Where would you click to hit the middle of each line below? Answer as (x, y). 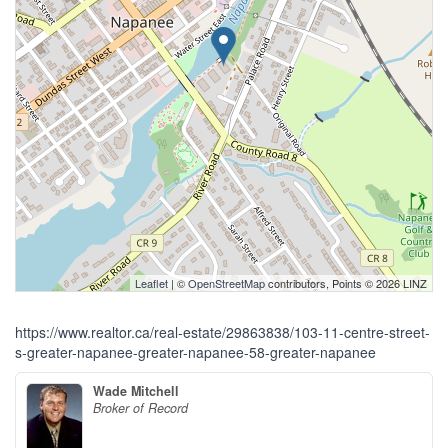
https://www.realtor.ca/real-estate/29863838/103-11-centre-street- (222, 332)
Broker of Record (140, 408)
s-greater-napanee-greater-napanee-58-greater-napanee (195, 352)
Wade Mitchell (136, 391)
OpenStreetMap (226, 283)
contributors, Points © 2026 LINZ (346, 283)
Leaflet (151, 283)
